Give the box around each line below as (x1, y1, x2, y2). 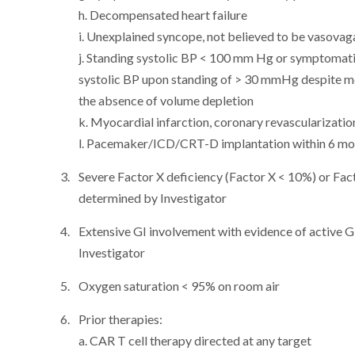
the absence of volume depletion (78, 92, 254, 109)
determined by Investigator (78, 189, 227, 206)
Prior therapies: (78, 311, 163, 327)
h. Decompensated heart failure (78, 6, 248, 23)
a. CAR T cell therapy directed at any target (78, 332, 312, 349)
